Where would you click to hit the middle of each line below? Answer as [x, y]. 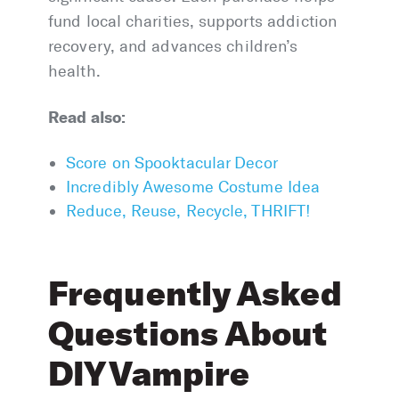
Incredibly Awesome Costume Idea [193, 187]
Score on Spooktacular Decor [172, 163]
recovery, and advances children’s [173, 47]
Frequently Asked [195, 293]
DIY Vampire [149, 374]
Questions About [188, 334]
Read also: [87, 118]
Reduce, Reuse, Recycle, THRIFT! [189, 212]
